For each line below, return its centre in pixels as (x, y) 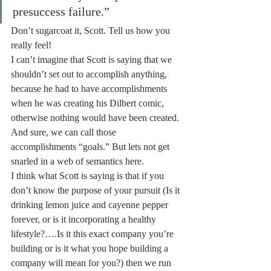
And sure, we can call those (65, 132)
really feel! (31, 45)
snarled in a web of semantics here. (77, 161)
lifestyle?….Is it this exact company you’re (93, 234)
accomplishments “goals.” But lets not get (91, 147)
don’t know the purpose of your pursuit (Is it (96, 190)
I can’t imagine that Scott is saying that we (93, 60)
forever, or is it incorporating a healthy (85, 219)
